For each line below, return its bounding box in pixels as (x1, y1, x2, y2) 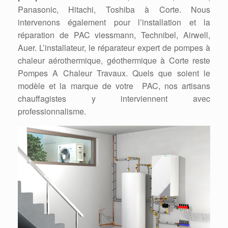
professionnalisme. (18, 105, 86, 118)
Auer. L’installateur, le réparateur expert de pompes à (18, 42, 210, 54)
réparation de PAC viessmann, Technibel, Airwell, (18, 29, 210, 41)
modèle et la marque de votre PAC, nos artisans (18, 80, 210, 92)
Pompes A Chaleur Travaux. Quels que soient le (18, 67, 210, 79)
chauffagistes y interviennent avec (18, 93, 210, 105)
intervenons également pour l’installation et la (18, 16, 210, 28)
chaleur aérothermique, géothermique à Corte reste (18, 54, 210, 67)
